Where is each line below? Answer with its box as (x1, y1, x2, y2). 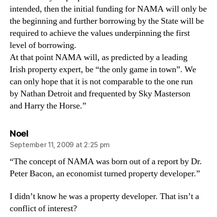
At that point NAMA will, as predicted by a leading (10, 51, 187, 63)
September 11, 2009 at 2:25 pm (10, 140, 110, 149)
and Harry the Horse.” (10, 100, 86, 111)
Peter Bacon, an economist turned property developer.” (10, 168, 200, 179)
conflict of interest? (10, 203, 77, 214)
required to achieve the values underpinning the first (10, 27, 190, 39)
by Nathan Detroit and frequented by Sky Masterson (10, 88, 190, 99)
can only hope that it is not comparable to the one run (10, 76, 193, 87)
